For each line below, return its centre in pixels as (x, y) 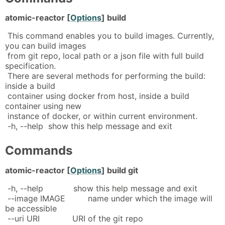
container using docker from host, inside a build (97, 96)
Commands (39, 151)
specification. (30, 66)
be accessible (31, 208)
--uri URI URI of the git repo (74, 218)
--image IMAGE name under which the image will (109, 198)
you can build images (45, 46)
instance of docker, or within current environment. (101, 116)
